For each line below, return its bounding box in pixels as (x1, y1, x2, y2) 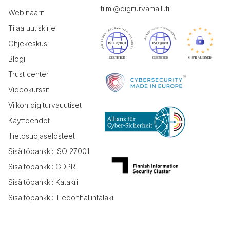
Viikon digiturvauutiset (8, 101, 82, 110)
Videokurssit (8, 85, 49, 94)
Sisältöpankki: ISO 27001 (8, 147, 89, 156)
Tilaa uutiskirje (8, 24, 55, 33)
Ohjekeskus (8, 39, 47, 48)
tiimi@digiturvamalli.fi (101, 4, 169, 13)
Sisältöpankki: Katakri (8, 178, 78, 187)
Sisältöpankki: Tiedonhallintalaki (8, 193, 113, 202)
